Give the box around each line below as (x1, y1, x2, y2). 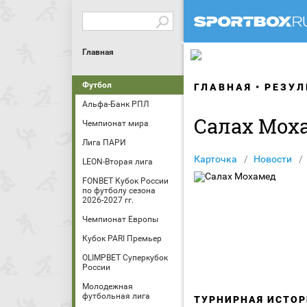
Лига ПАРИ (82, 138, 126, 147)
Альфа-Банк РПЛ (82, 99, 149, 109)
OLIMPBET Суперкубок (82, 253, 168, 262)
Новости (254, 153, 292, 164)
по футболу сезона (82, 186, 156, 195)
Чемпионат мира (82, 119, 149, 128)
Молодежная (82, 282, 133, 291)
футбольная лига (82, 291, 150, 301)
